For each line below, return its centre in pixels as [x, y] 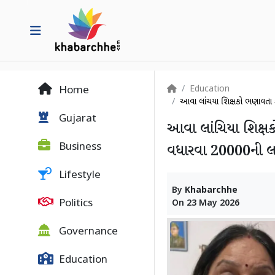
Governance [87, 232]
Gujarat [76, 119]
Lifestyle [79, 176]
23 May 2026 [213, 203]
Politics [75, 204]
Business [79, 147]
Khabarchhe [211, 191]
